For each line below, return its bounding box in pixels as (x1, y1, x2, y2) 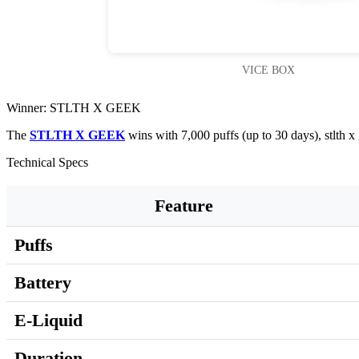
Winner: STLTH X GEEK (6, 101, 141, 115)
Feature (154, 196, 213, 216)
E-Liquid (14, 310, 83, 331)
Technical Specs (6, 155, 88, 170)
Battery (14, 272, 71, 293)
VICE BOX (242, 64, 295, 77)
